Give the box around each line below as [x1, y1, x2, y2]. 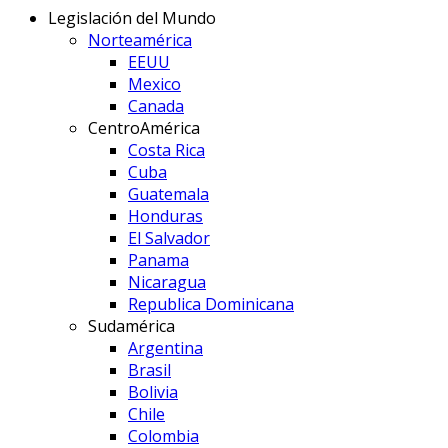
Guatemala [128, 182, 209, 205]
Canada [128, 94, 184, 117]
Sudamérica [88, 314, 175, 337]
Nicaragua [128, 270, 206, 293]
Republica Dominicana [128, 292, 294, 315]
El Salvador [128, 226, 210, 249]
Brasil [128, 358, 171, 381]
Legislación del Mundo [48, 6, 216, 29]
